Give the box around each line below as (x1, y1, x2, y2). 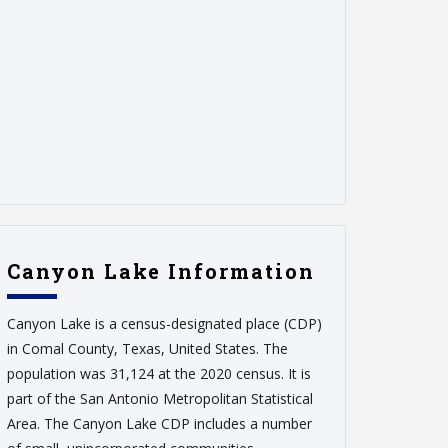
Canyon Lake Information (7, 257, 315, 284)
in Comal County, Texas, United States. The (7, 338, 288, 358)
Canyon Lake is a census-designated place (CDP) (7, 313, 322, 333)
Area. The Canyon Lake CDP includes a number (7, 413, 312, 433)
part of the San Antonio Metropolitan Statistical (7, 388, 313, 408)
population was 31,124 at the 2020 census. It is (7, 363, 311, 383)
